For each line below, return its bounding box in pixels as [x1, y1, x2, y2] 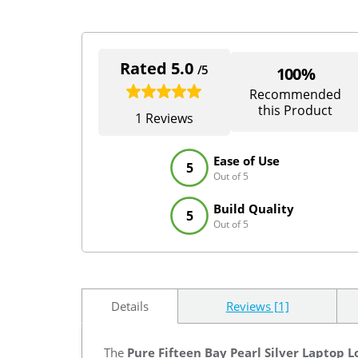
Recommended [249, 85, 342, 103]
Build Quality [213, 200, 294, 217]
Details [111, 297, 149, 314]
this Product [258, 101, 333, 119]
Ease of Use [213, 152, 280, 169]
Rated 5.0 [119, 57, 197, 79]
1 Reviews [134, 109, 193, 127]
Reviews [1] [225, 297, 289, 314]
